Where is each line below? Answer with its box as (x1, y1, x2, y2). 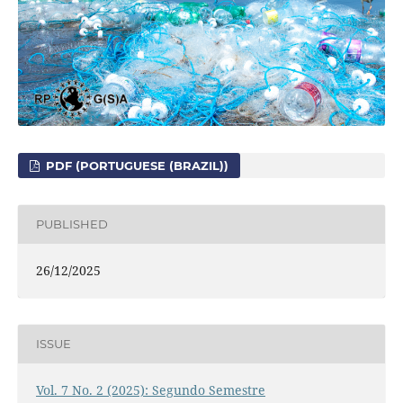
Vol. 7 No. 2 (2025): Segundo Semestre (35, 381, 265, 399)
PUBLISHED (35, 217, 108, 232)
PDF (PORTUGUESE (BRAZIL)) (42, 157, 229, 173)
